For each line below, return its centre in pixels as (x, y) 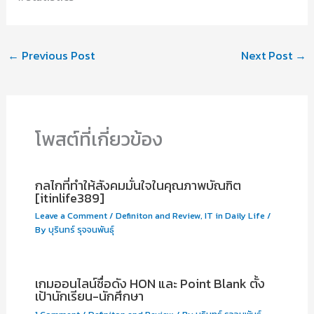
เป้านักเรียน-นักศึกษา (89, 296)
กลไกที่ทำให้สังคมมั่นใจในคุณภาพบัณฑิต (138, 185)
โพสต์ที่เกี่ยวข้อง (98, 139)
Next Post (268, 56)
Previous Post (56, 56)
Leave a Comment (71, 216)
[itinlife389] (69, 198)
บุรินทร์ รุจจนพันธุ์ (81, 230)
